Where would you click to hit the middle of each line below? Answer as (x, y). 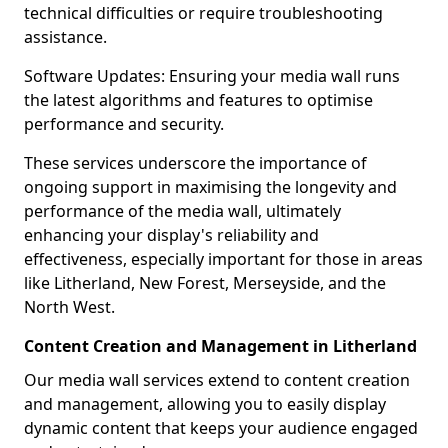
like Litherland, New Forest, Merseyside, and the (205, 283)
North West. (69, 307)
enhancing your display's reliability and (171, 235)
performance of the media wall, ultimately (182, 211)
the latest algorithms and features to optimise (198, 100)
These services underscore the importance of (195, 163)
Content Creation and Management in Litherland (220, 346)
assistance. (65, 37)
